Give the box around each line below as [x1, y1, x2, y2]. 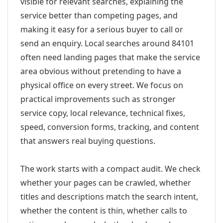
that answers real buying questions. [20, 135, 155, 146]
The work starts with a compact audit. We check [20, 163, 201, 174]
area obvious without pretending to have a [20, 66, 181, 77]
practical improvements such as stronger [20, 94, 176, 105]
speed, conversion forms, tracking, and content [20, 121, 199, 132]
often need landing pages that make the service [20, 52, 200, 63]
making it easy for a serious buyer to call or [20, 24, 183, 35]
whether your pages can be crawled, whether [20, 177, 191, 188]
